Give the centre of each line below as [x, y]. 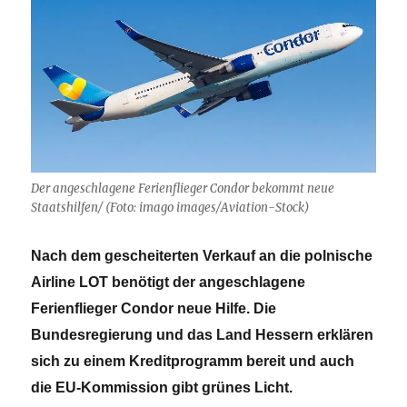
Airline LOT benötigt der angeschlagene [169, 282]
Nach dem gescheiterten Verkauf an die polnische [202, 255]
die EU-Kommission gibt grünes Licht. [162, 387]
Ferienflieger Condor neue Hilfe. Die [154, 308]
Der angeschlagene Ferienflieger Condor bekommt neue [183, 188]
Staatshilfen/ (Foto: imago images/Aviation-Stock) [171, 207]
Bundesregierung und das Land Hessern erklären [203, 334]
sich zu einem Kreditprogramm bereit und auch [193, 361]
